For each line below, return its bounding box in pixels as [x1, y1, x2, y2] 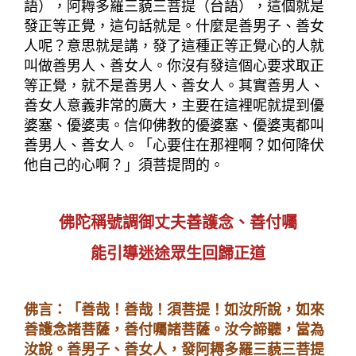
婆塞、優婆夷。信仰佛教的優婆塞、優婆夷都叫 [24, 117, 324, 133]
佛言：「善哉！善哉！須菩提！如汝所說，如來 [24, 302, 324, 319]
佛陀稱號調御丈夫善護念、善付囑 [59, 214, 297, 232]
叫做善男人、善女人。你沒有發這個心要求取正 [24, 57, 324, 74]
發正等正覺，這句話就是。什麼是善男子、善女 [24, 17, 324, 34]
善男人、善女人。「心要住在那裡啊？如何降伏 [24, 137, 324, 153]
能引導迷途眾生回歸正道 [91, 244, 265, 262]
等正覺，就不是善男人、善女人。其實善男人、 [24, 77, 324, 94]
